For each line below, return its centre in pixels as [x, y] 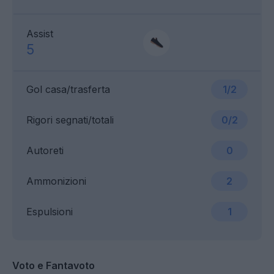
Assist [40, 34]
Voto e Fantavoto [54, 266]
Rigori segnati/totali [70, 120]
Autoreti [45, 151]
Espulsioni [50, 212]
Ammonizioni [56, 181]
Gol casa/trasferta [68, 90]
